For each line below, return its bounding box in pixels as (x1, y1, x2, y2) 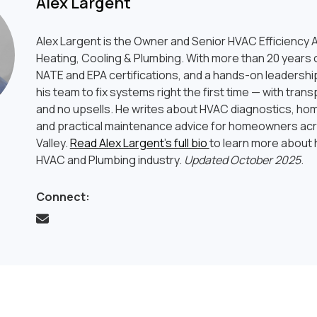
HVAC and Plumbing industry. (35, 152, 184, 168)
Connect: (35, 189, 90, 204)
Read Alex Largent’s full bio (69, 135, 209, 151)
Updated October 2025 (183, 152, 301, 168)
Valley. (35, 135, 70, 151)
